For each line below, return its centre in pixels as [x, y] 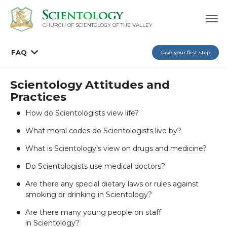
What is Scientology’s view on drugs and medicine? [116, 148]
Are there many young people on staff [93, 212]
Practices [38, 97]
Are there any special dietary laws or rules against [112, 184]
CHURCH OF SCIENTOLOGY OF [81, 25]
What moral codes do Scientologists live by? [103, 130]
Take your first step [185, 52]
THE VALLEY [136, 25]
